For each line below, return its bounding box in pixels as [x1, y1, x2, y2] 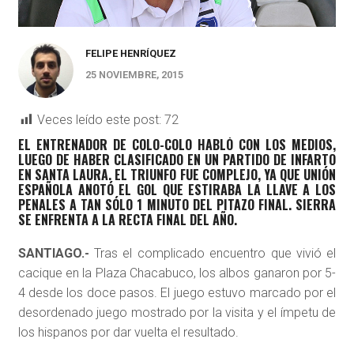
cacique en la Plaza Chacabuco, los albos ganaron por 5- [17, 265, 337, 281]
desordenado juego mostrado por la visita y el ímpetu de [17, 305, 337, 321]
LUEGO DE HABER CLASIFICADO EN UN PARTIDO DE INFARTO [17, 150, 337, 170]
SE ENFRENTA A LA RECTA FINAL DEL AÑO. [17, 210, 237, 230]
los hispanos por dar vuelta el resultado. [17, 325, 239, 341]
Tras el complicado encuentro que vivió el [94, 246, 337, 262]
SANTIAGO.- [17, 246, 95, 262]
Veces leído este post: [36, 112, 161, 128]
